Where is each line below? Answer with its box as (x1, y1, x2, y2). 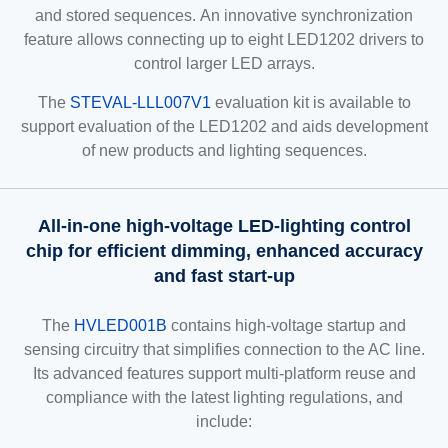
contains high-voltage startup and (167, 316, 406, 334)
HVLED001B (74, 316, 167, 334)
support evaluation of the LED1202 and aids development (20, 117, 428, 135)
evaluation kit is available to (210, 93, 411, 111)
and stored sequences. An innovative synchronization (35, 6, 413, 24)
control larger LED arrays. (133, 54, 315, 72)
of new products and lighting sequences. (81, 141, 367, 159)
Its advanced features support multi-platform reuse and (32, 364, 416, 382)
